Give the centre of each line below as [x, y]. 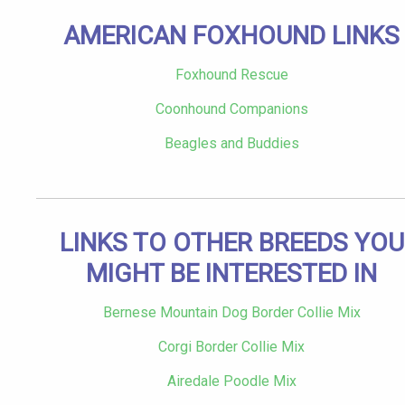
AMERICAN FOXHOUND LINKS [231, 36]
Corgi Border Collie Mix [231, 347]
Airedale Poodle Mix [231, 381]
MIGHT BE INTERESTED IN [231, 274]
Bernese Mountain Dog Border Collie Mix [231, 313]
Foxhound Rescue [231, 75]
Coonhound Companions [231, 109]
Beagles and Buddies [231, 144]
